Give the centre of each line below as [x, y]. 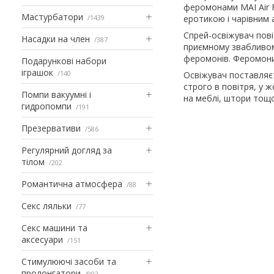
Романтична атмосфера [72, 183]
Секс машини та [54, 228]
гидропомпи [46, 106]
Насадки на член [56, 39]
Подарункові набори [64, 61]
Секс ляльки [46, 206]
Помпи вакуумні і [56, 94]
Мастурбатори [52, 17]
